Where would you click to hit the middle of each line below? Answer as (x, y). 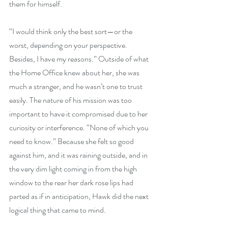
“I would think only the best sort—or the (72, 31)
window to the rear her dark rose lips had (72, 182)
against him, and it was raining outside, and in (79, 155)
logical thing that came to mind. (58, 210)
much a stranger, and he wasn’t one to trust (77, 86)
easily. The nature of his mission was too (71, 100)
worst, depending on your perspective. (69, 45)
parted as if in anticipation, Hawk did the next (80, 196)
